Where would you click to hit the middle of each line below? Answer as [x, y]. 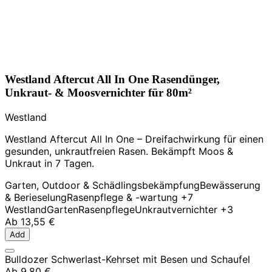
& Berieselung [36, 197]
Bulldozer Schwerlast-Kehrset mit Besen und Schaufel [127, 259]
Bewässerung [230, 185]
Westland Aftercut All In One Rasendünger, [112, 79]
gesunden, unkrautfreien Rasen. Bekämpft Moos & [119, 151]
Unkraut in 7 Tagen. [49, 163]
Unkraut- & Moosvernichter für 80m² [98, 92]
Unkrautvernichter [176, 209]
